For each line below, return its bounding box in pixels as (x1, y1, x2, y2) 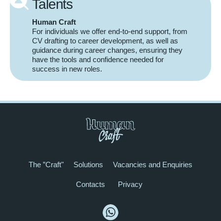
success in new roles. (32, 65, 102, 74)
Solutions (74, 160, 103, 169)
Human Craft (32, 18, 76, 27)
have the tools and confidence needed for (32, 55, 164, 64)
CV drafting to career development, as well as (32, 37, 178, 45)
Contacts (75, 180, 105, 188)
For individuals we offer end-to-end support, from (32, 27, 187, 36)
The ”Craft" (29, 160, 64, 169)
